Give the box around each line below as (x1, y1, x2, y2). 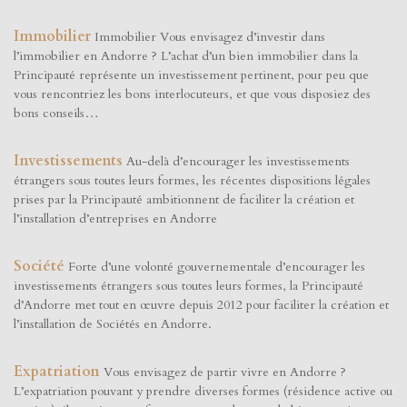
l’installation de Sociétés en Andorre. (14, 315, 212, 333)
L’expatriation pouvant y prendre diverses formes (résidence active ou (14, 382, 392, 401)
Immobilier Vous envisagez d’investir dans (94, 28, 325, 46)
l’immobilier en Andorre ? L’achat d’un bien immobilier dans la (14, 47, 358, 65)
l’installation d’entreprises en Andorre (14, 210, 217, 228)
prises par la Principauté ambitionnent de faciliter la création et (14, 191, 354, 209)
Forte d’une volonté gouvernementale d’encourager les (68, 258, 365, 276)
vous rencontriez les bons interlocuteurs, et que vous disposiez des (14, 85, 371, 104)
